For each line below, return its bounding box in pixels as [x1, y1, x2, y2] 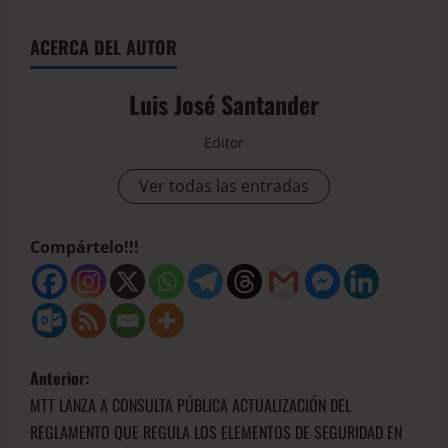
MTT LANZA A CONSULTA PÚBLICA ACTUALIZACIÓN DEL [30, 393, 351, 418]
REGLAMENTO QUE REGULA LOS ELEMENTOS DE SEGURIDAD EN [30, 420, 402, 445]
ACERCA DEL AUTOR [30, 34, 177, 61]
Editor [204, 133, 244, 153]
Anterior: [30, 366, 89, 391]
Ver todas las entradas [139, 175, 309, 198]
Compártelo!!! [30, 236, 139, 259]
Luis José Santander [129, 86, 319, 123]
